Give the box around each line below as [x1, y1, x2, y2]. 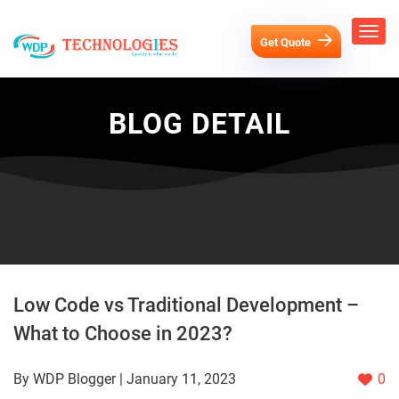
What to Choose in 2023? [13, 322, 232, 346]
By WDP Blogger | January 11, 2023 [13, 370, 236, 388]
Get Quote [260, 35, 313, 49]
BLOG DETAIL [109, 107, 290, 142]
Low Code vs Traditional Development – [13, 294, 359, 317]
